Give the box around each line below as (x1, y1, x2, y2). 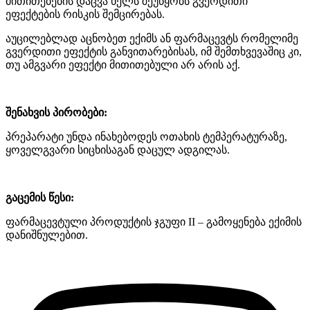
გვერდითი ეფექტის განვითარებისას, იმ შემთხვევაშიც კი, (6, 45, 302, 57)
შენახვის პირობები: (6, 106, 107, 118)
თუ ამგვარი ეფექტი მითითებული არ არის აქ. (6, 58, 240, 71)
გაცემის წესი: (6, 191, 74, 203)
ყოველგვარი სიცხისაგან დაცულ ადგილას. (6, 143, 230, 156)
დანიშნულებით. (6, 228, 88, 241)
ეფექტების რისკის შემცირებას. (6, 8, 165, 20)
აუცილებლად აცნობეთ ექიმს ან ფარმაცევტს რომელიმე (6, 32, 298, 44)
